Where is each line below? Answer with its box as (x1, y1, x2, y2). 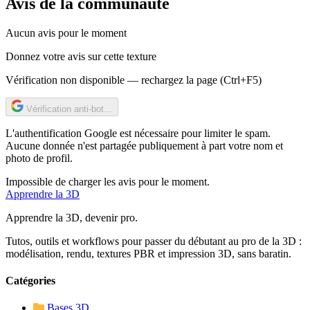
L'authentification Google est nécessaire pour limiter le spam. (6, 127, 271, 139)
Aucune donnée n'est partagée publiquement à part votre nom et (6, 139, 283, 152)
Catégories (6, 274, 55, 286)
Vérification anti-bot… (26, 103, 113, 114)
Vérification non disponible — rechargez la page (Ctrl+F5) (6, 73, 262, 86)
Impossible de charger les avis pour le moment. (6, 175, 210, 188)
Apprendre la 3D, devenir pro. (6, 211, 138, 224)
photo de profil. (6, 152, 73, 164)
